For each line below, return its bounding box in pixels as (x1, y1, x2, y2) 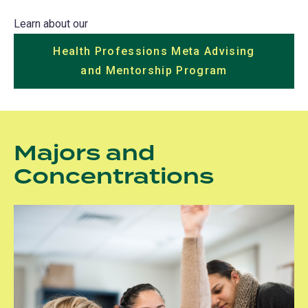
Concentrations (14, 161, 214, 195)
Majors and (14, 137, 155, 171)
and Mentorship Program (80, 64, 228, 78)
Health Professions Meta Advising (53, 45, 255, 58)
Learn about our (14, 17, 88, 31)
